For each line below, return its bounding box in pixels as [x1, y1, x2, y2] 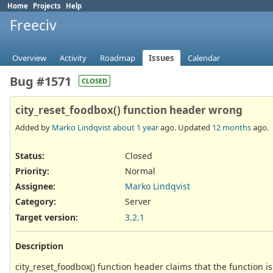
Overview [12, 52, 46, 64]
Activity [60, 52, 87, 64]
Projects [33, 1, 61, 10]
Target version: [15, 211, 78, 223]
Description [15, 239, 63, 252]
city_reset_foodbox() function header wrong [15, 103, 243, 118]
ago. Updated [158, 121, 212, 133]
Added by [15, 121, 52, 133]
